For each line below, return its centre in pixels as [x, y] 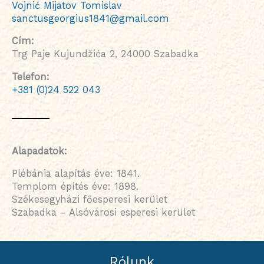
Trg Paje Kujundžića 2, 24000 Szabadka [105, 54]
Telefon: [31, 77]
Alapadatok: [39, 151]
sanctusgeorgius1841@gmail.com [90, 18]
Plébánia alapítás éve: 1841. [76, 174]
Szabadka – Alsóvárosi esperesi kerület [103, 213]
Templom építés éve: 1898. [75, 187]
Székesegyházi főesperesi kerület [90, 200]
